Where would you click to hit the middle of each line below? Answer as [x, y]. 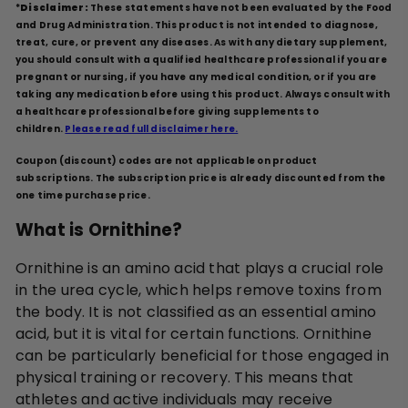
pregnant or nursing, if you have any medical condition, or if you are [196, 76]
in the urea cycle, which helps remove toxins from [199, 290]
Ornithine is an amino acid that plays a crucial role [200, 268]
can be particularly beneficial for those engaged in [203, 355]
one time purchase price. [83, 195]
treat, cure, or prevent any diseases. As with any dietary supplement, [202, 42]
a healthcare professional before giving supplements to [167, 111]
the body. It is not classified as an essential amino [196, 311]
